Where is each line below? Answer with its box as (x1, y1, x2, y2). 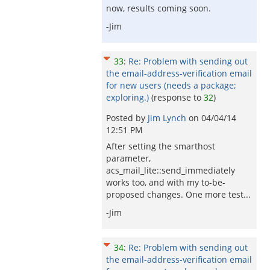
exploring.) (106, 92, 149, 103)
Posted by (106, 112, 148, 124)
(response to (151, 92, 204, 103)
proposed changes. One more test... (106, 189, 251, 200)
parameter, (106, 152, 151, 164)
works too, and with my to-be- (106, 177, 225, 188)
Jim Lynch (148, 112, 189, 124)
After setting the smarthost (106, 140, 215, 152)
